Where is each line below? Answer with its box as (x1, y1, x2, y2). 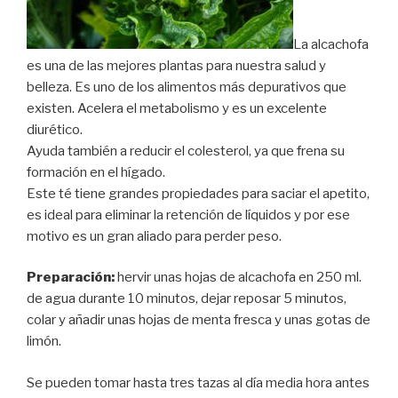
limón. (27, 333, 61, 350)
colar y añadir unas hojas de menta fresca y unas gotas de (27, 312, 370, 329)
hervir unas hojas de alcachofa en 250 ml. (115, 269, 362, 286)
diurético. (27, 121, 83, 138)
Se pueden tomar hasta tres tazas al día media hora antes (27, 374, 370, 391)
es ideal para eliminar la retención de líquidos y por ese (27, 206, 350, 223)
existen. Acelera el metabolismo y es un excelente (27, 99, 327, 116)
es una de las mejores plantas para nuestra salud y (27, 57, 326, 74)
